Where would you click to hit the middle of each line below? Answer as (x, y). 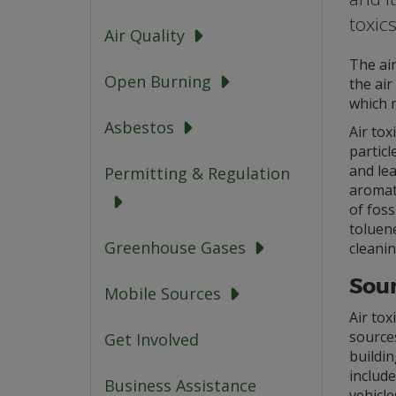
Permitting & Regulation (197, 174)
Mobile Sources (163, 294)
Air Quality (145, 36)
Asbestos (139, 128)
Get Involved (152, 340)
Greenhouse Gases (175, 248)
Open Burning (158, 82)
